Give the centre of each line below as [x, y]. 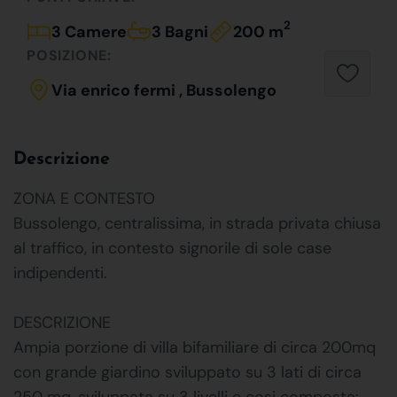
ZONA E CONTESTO [84, 198]
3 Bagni [180, 31]
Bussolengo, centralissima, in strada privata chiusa [197, 223]
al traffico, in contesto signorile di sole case [172, 248]
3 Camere [89, 31]
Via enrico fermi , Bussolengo [164, 90]
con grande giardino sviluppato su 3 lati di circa [187, 372]
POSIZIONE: [69, 55]
